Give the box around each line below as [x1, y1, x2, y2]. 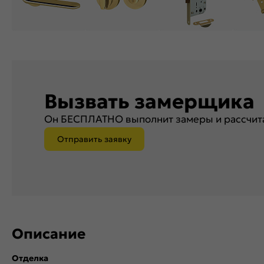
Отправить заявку [57, 134, 131, 145]
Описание [12, 225, 85, 243]
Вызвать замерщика [44, 89, 255, 114]
